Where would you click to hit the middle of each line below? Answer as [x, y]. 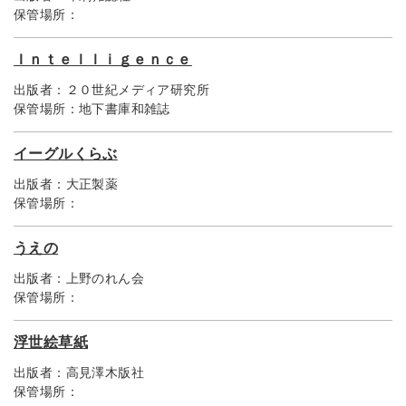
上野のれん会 [105, 279]
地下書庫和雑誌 [125, 109]
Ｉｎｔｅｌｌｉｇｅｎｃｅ [103, 60]
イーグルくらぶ [66, 154]
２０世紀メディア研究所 [138, 90]
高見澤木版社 [105, 373]
